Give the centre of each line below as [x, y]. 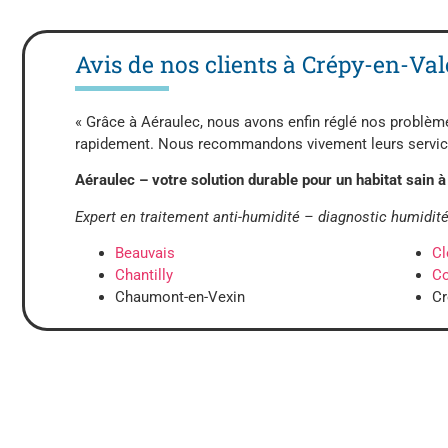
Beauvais [145, 253]
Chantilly [144, 275]
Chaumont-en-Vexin [180, 297]
